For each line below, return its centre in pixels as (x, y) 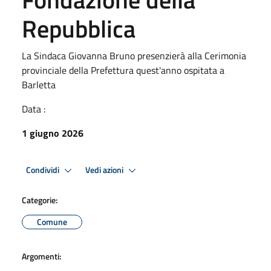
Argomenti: (41, 256)
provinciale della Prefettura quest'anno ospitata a (123, 70)
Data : (34, 109)
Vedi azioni (105, 170)
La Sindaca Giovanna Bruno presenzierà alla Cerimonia (134, 56)
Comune (52, 222)
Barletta (39, 85)
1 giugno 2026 (53, 133)
